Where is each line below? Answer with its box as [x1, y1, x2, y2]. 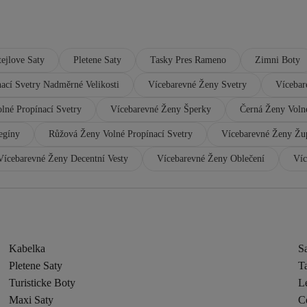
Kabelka [9, 243, 46, 254]
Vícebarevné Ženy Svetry [148, 79, 247, 90]
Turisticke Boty [9, 277, 76, 288]
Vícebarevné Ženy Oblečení [157, 153, 265, 164]
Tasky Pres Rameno [150, 55, 226, 65]
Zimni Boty [255, 55, 300, 65]
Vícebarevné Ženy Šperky [110, 104, 211, 114]
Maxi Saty [9, 294, 54, 306]
